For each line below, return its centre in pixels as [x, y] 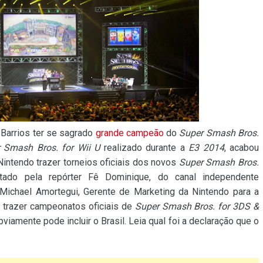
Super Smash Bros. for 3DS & [197, 207]
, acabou [241, 148]
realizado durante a [144, 148]
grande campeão [129, 133]
